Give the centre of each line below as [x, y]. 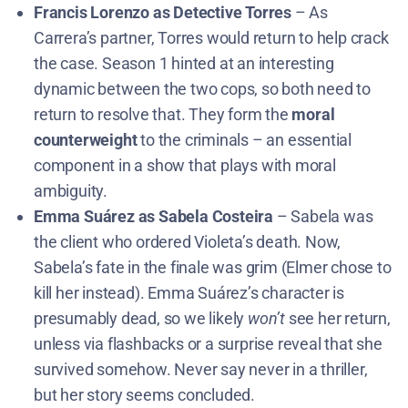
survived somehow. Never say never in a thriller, [201, 369]
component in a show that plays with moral [185, 165]
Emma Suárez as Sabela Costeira [153, 216]
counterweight [86, 139]
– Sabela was [323, 216]
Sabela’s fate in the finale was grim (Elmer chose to [213, 267]
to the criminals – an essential [245, 139]
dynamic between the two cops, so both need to [202, 88]
